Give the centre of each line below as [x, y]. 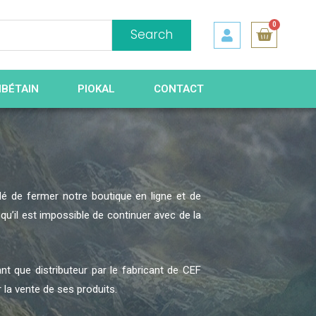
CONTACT [179, 89]
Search [152, 35]
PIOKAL [96, 89]
